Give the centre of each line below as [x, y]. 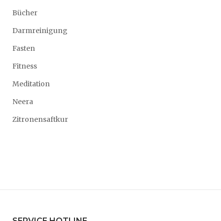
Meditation [31, 84]
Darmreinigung [40, 31]
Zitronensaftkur [40, 119]
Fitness [25, 66]
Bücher [25, 13]
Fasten [24, 48]
